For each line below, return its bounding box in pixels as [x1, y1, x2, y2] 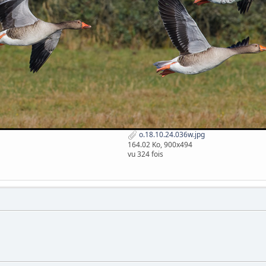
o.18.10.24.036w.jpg [137, 129, 205, 140]
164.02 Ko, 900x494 [128, 140, 193, 150]
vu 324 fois [128, 149, 164, 160]
